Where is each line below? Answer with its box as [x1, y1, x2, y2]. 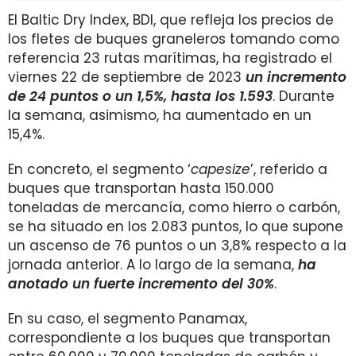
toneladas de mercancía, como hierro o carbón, [8, 198, 340, 217]
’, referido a [250, 160, 327, 179]
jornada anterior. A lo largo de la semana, [8, 255, 298, 274]
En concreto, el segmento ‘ [8, 160, 191, 179]
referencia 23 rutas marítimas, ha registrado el [8, 48, 332, 68]
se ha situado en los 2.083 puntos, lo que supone [8, 217, 343, 236]
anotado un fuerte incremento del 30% [8, 274, 274, 293]
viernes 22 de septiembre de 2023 [8, 68, 246, 87]
